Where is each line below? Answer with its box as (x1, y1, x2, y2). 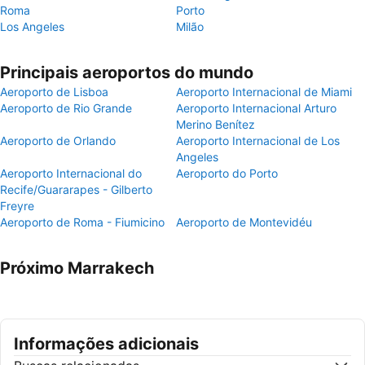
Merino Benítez (176, 117, 255, 131)
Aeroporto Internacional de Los (176, 134, 340, 147)
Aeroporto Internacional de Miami (176, 85, 352, 99)
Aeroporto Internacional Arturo (176, 101, 336, 115)
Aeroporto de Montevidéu (176, 215, 312, 229)
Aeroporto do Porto (176, 166, 278, 180)
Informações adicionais (14, 334, 199, 354)
